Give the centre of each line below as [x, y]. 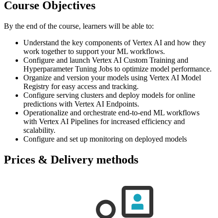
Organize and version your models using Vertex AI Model [112, 77]
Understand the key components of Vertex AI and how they [115, 42]
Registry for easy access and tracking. [81, 86]
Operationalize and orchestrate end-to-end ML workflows [111, 112]
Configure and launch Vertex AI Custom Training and [106, 60]
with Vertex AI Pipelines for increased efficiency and [104, 121]
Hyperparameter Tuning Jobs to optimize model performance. [118, 69]
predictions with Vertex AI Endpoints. [81, 104]
